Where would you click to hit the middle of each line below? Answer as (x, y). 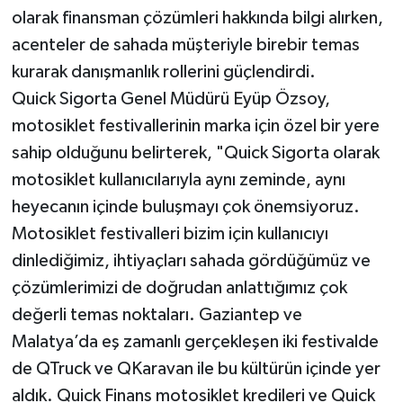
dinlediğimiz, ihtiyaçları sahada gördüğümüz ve (191, 260)
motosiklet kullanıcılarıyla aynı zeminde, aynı (178, 179)
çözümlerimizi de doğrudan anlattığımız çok (179, 287)
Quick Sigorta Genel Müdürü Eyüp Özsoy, (170, 99)
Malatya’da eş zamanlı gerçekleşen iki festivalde (195, 341)
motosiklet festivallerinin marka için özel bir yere (195, 125)
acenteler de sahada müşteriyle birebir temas (185, 45)
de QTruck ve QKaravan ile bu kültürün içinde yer (196, 368)
